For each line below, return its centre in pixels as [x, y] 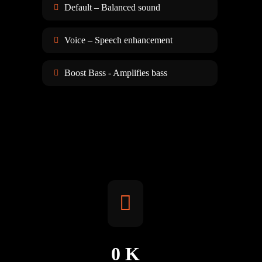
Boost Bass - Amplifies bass [116, 73]
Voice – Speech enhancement [118, 40]
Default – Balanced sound [112, 8]
